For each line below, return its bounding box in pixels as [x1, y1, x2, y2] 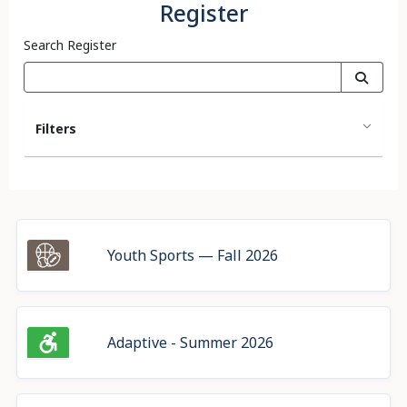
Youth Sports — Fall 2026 [107, 245, 279, 265]
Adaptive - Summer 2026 [107, 333, 274, 352]
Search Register [24, 36, 116, 54]
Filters [35, 120, 76, 137]
